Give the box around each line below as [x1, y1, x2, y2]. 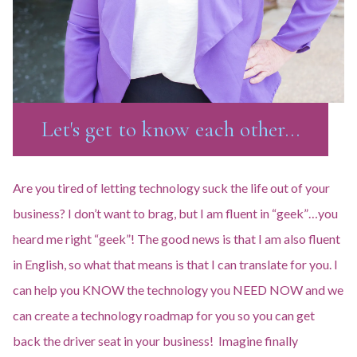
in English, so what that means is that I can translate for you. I [13, 257, 338, 272]
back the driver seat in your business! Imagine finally [13, 333, 298, 348]
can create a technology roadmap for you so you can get [13, 308, 315, 323]
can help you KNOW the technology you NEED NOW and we [13, 282, 343, 297]
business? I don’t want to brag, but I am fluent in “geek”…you [13, 206, 338, 221]
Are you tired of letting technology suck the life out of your [13, 180, 330, 195]
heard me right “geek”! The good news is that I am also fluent [13, 231, 340, 246]
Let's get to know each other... [41, 116, 300, 143]
